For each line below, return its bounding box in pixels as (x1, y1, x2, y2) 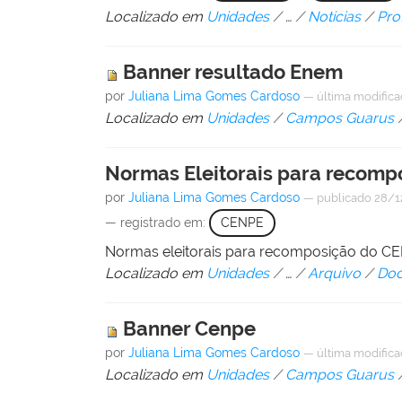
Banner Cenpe (123, 316, 257, 340)
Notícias (308, 8, 362, 26)
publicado (317, 191, 372, 205)
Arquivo (308, 264, 362, 282)
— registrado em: (105, 215, 210, 231)
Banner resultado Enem (123, 60, 344, 84)
